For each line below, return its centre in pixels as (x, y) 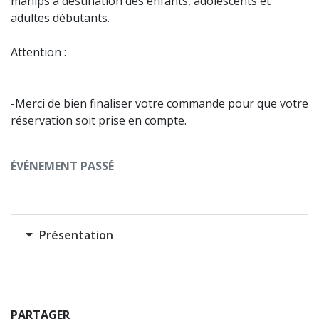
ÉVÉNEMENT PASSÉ (62, 166)
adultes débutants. (60, 18)
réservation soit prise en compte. (99, 120)
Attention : (38, 52)
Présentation (75, 235)
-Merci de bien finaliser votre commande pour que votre (159, 103)
